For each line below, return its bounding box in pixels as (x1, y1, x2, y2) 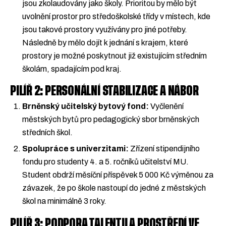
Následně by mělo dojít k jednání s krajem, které (22, 38, 188, 47)
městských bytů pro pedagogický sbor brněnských (22, 115, 199, 124)
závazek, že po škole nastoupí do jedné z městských (22, 184, 206, 193)
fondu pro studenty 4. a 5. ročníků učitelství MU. (22, 157, 189, 166)
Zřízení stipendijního (129, 144, 200, 153)
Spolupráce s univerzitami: (22, 144, 129, 153)
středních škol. (22, 128, 73, 137)
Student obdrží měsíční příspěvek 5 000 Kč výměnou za (22, 171, 213, 180)
